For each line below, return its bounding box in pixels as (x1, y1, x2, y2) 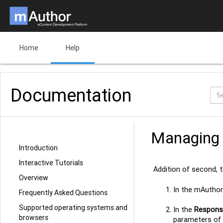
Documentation (10, 84, 131, 106)
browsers (19, 213, 48, 222)
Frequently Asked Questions (19, 188, 108, 197)
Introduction (19, 143, 58, 152)
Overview (19, 173, 48, 182)
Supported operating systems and (19, 203, 127, 212)
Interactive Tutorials (19, 158, 83, 167)
